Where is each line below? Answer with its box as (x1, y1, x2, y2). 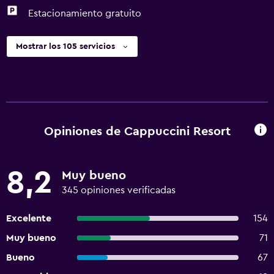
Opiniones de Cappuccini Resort (43, 125, 231, 138)
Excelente (6, 213, 51, 223)
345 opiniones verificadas (62, 185, 176, 195)
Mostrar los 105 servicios (16, 42, 115, 51)
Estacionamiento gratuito (28, 9, 141, 18)
